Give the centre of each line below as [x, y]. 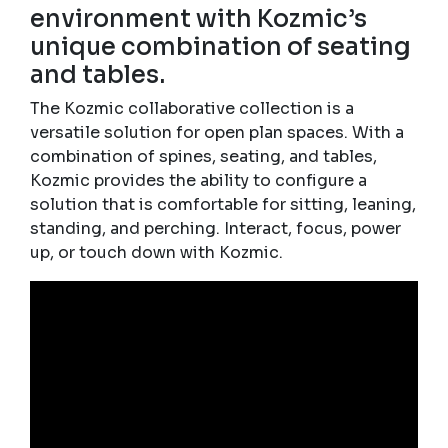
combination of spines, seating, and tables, [203, 156]
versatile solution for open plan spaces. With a [217, 132]
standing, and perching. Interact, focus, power [215, 228]
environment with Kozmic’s [198, 18]
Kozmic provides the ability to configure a [198, 180]
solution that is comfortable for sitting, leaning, [223, 204]
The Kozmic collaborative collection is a [192, 108]
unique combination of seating [220, 46]
